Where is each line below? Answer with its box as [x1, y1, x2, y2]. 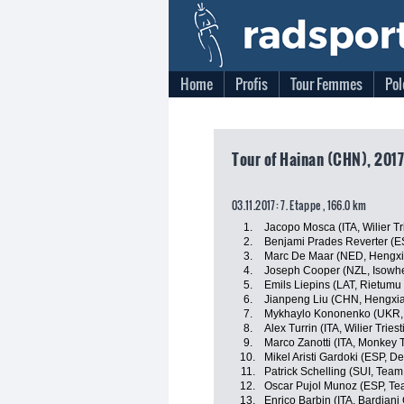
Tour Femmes [290, 73, 363, 95]
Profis [235, 73, 268, 95]
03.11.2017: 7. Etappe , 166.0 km [232, 197, 367, 213]
